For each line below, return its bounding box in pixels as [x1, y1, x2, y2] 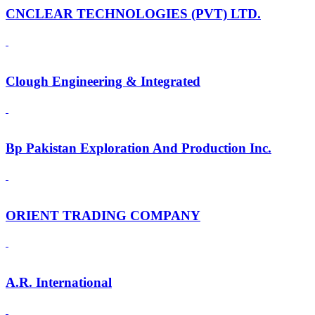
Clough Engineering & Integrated [6, 73, 200, 89]
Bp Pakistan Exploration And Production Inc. [6, 141, 271, 156]
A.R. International [6, 275, 112, 290]
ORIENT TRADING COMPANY [6, 207, 200, 223]
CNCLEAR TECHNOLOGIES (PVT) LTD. [6, 6, 261, 22]
